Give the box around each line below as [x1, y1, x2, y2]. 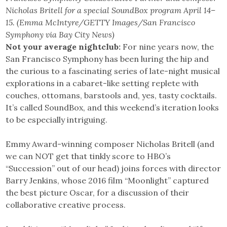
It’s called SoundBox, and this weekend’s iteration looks [6, 102, 219, 112]
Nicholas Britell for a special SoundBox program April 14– [6, 5, 216, 15]
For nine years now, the [121, 41, 214, 52]
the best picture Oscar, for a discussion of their [6, 187, 190, 198]
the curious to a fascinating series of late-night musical [6, 65, 220, 76]
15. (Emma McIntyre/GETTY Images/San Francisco [6, 17, 196, 27]
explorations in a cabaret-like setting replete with [6, 78, 199, 88]
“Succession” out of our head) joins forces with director [6, 163, 221, 173]
